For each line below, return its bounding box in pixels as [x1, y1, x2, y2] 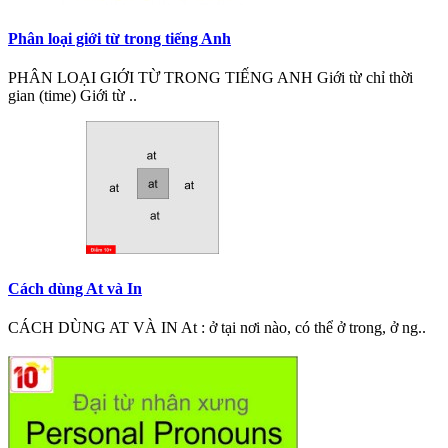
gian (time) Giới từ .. [8, 87, 137, 105]
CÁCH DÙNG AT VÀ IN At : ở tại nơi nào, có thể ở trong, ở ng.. [8, 319, 426, 336]
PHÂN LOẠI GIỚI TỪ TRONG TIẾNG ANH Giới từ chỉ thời [8, 69, 413, 87]
